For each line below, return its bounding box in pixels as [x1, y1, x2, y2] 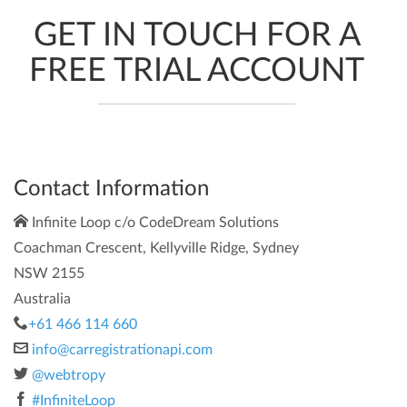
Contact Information [14, 178, 209, 200]
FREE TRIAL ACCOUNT [29, 55, 364, 87]
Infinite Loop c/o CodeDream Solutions [28, 215, 279, 230]
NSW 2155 [14, 266, 84, 281]
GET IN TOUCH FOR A [33, 19, 361, 52]
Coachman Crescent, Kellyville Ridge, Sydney [14, 241, 299, 255]
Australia [14, 292, 71, 306]
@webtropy [32, 368, 105, 382]
